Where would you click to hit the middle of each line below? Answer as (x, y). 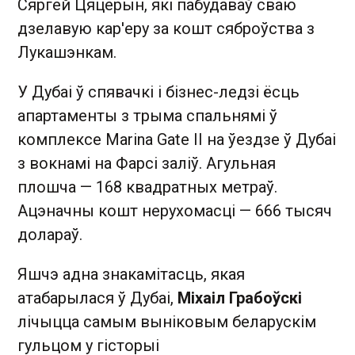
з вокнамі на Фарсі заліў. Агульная (147, 163)
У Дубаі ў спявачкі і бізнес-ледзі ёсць (158, 92)
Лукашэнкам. (67, 52)
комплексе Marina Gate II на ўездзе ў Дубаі (177, 139)
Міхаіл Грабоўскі (240, 298)
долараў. (50, 234)
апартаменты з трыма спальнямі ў (147, 115)
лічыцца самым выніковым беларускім (167, 321)
